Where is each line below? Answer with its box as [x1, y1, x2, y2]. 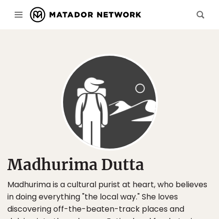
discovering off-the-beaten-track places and [7, 203, 184, 215]
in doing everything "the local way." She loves [7, 191, 178, 202]
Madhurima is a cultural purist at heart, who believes [7, 179, 207, 190]
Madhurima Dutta [7, 155, 144, 174]
